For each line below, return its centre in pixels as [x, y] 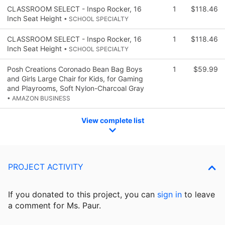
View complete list [113, 120]
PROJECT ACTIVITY [46, 167]
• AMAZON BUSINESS [39, 98]
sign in [170, 195]
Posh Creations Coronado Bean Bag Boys [75, 69]
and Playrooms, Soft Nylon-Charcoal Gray [76, 88]
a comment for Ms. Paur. [54, 206]
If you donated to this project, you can [83, 195]
